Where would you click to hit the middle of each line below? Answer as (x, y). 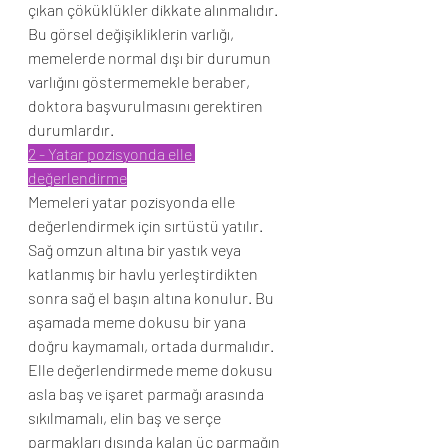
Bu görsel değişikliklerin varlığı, (132, 33)
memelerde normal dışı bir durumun (151, 57)
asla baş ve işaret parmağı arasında (147, 393)
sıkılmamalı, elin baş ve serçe (126, 417)
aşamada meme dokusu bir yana (138, 321)
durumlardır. (71, 129)
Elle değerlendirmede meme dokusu (152, 369)
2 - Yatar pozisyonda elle (111, 153)
